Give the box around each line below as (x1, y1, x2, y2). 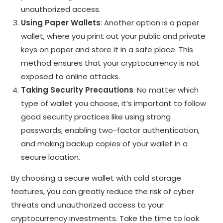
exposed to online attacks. (21, 71, 120, 82)
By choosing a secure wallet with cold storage (11, 172, 182, 183)
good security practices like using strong (21, 111, 171, 122)
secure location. (21, 151, 81, 162)
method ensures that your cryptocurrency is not (21, 57, 200, 68)
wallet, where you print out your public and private (21, 30, 206, 41)
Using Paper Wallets (21, 17, 101, 28)
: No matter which (133, 84, 199, 95)
